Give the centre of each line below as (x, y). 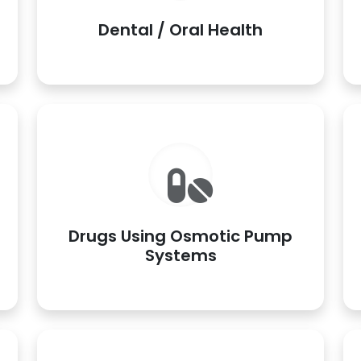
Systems (180, 255)
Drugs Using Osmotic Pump (180, 236)
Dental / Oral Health (180, 30)
